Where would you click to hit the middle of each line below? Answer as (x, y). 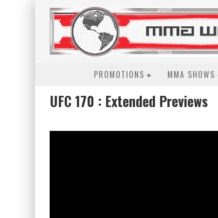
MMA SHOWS (191, 74)
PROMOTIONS (119, 74)
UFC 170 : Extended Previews (129, 101)
